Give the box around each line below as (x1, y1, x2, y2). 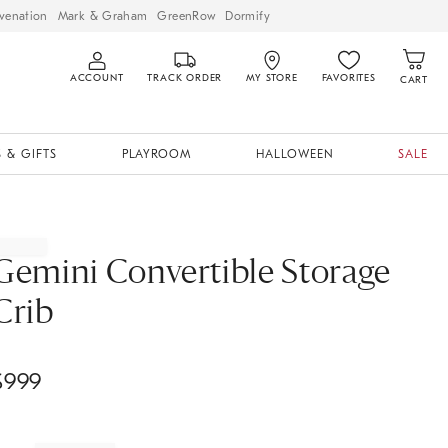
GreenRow (157, 8, 216, 23)
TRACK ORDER (147, 72, 223, 84)
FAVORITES (321, 72, 376, 84)
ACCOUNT (69, 72, 124, 84)
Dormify (225, 8, 270, 23)
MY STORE (246, 72, 298, 84)
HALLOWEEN (255, 147, 334, 161)
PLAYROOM (121, 147, 192, 161)
